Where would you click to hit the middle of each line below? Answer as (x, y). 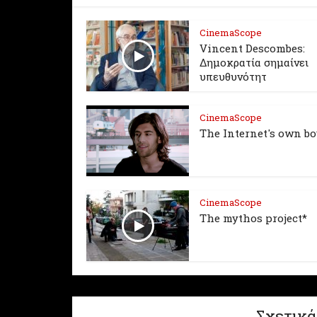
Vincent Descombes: (252, 48)
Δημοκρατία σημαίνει (254, 62)
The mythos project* (253, 218)
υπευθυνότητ (233, 76)
